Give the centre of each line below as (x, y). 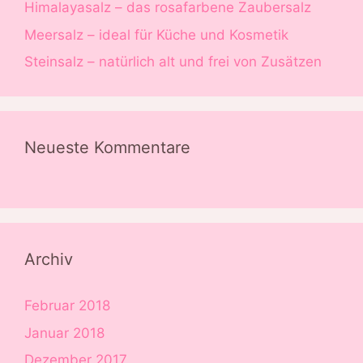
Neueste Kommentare (107, 148)
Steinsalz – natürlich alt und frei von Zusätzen (173, 62)
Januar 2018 (64, 333)
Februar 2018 (67, 306)
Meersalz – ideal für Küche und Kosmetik (156, 34)
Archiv (49, 260)
